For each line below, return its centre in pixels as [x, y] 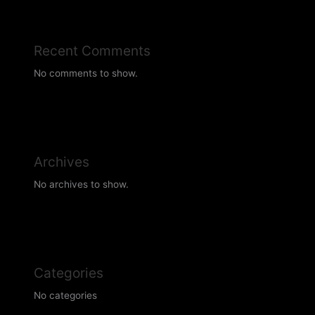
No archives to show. [82, 185]
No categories [66, 296]
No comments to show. [86, 73]
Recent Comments [92, 51]
